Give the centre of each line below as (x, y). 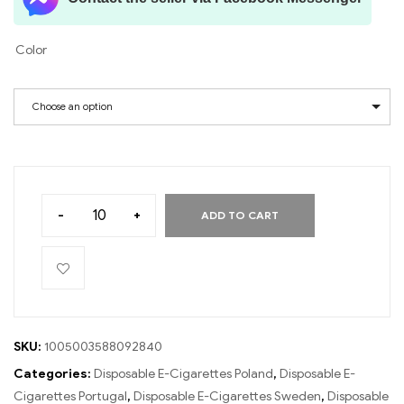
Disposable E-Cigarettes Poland (184, 374)
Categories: (54, 374)
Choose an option (73, 107)
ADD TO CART (240, 216)
